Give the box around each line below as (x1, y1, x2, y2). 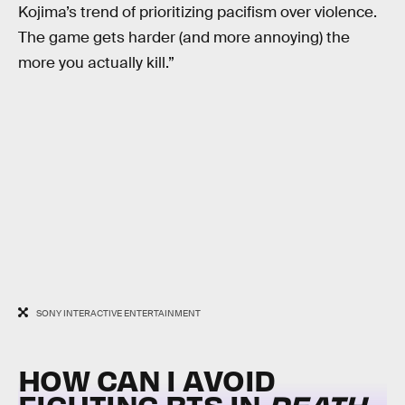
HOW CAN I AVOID (18, 360, 276, 398)
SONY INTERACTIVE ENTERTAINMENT (35, 307, 201, 320)
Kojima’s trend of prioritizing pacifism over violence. (18, 3, 377, 23)
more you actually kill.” (18, 53, 174, 73)
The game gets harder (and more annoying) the (18, 28, 350, 48)
